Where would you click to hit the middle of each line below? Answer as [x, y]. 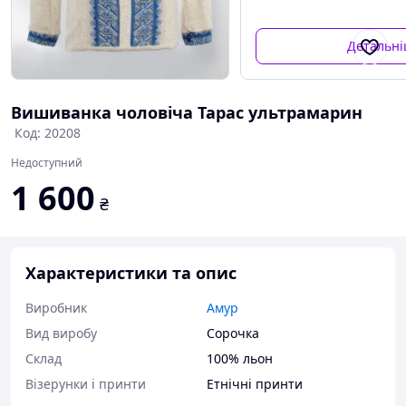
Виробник [56, 308]
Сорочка [233, 333]
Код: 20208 [48, 133]
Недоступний [47, 163]
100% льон [240, 358]
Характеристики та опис [131, 273]
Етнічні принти [255, 384]
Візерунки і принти [86, 384]
